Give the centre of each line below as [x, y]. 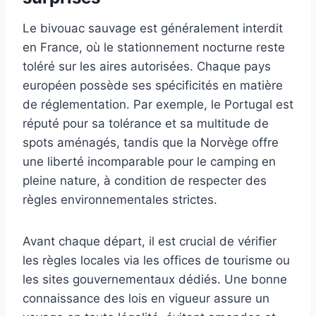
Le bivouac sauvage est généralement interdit [153, 29]
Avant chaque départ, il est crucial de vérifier [150, 242]
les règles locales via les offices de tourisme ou [156, 261]
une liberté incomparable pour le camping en [149, 162]
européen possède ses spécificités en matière [153, 86]
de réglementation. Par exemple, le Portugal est [158, 105]
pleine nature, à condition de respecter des [145, 181]
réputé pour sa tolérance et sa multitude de [146, 124]
